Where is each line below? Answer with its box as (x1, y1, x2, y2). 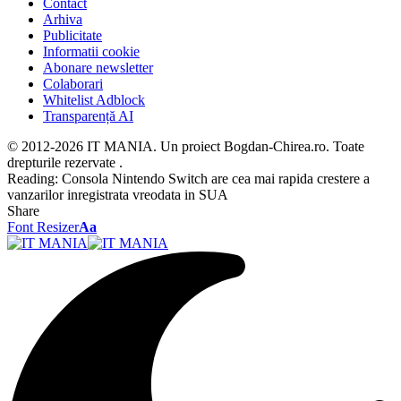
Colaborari (43, 76, 103, 91)
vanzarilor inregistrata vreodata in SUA (7, 187, 228, 202)
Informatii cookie (43, 44, 140, 59)
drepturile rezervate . (7, 155, 123, 170)
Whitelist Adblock (43, 92, 145, 107)
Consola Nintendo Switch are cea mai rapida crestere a (62, 171, 370, 186)
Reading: (7, 171, 58, 186)
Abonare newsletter (43, 60, 153, 75)
